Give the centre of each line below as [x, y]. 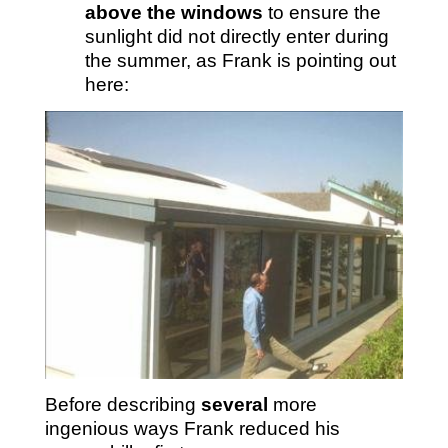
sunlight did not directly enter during [236, 37]
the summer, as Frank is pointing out [240, 61]
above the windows [173, 13]
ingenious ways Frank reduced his [192, 429]
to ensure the [321, 13]
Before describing [122, 405]
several [234, 405]
